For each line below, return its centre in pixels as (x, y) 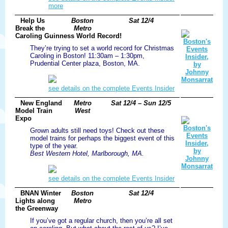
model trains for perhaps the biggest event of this (102, 138)
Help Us (33, 21)
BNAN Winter (41, 193)
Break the (30, 28)
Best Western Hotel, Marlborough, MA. (87, 154)
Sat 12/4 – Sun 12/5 (141, 103)
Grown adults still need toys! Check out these (97, 131)
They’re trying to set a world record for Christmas (102, 48)
